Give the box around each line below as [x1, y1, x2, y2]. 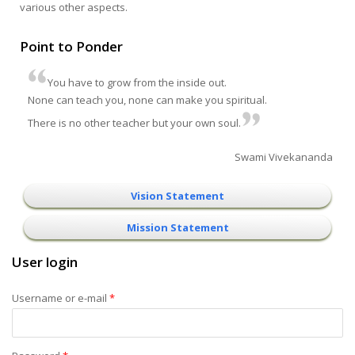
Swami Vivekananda [234, 149, 333, 164]
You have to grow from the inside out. [48, 74, 227, 90]
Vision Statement [131, 188, 224, 203]
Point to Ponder [20, 36, 124, 55]
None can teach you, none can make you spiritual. [28, 92, 268, 107]
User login [12, 252, 78, 271]
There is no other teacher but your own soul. [28, 115, 242, 130]
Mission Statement [126, 219, 229, 235]
